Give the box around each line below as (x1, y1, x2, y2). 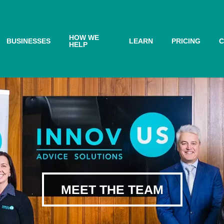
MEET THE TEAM (60, 182, 163, 196)
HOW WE (68, 33, 99, 41)
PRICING (171, 37, 201, 45)
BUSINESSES (6, 37, 50, 45)
